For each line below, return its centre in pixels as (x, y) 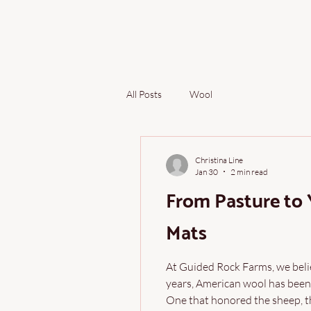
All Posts (144, 94)
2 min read (249, 171)
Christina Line (219, 160)
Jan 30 (207, 171)
